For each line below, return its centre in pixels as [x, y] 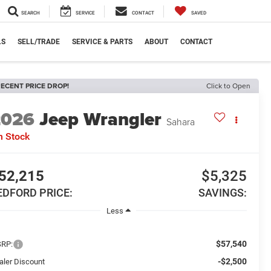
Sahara [181, 122]
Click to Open [228, 86]
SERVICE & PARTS [102, 41]
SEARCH [31, 13]
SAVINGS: [222, 193]
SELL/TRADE [39, 41]
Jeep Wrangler [101, 119]
